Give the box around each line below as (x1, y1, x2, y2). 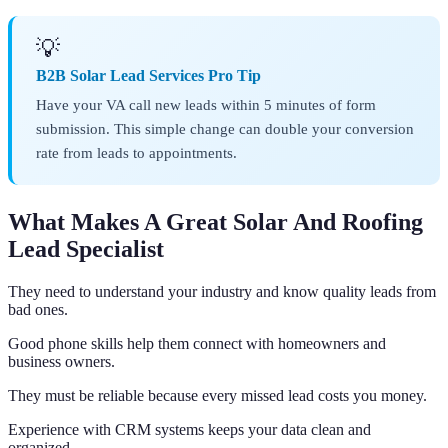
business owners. (8, 352, 115, 370)
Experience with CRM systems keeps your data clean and (8, 420, 371, 438)
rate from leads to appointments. (36, 144, 237, 162)
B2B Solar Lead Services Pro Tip (36, 67, 261, 85)
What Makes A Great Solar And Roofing (8, 209, 423, 236)
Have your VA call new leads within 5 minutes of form (36, 96, 376, 114)
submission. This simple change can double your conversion (36, 120, 414, 138)
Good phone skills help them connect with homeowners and (8, 334, 386, 352)
